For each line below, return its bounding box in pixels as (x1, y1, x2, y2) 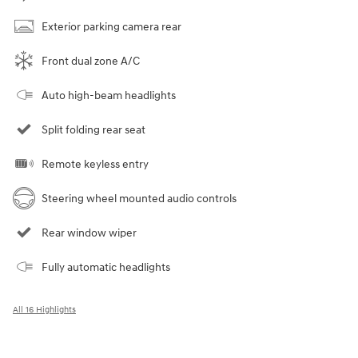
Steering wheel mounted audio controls (42, 192, 237, 206)
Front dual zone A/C (42, 54, 140, 69)
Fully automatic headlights (42, 261, 170, 275)
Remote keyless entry (42, 157, 149, 172)
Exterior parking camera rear (42, 20, 181, 34)
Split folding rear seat (42, 123, 145, 137)
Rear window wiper (42, 226, 137, 241)
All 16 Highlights (13, 304, 76, 316)
